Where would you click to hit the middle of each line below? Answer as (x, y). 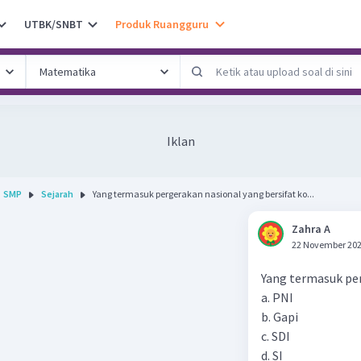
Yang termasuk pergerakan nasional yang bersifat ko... (203, 194)
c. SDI (276, 336)
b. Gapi (280, 317)
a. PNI (277, 297)
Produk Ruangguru (162, 24)
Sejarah (57, 194)
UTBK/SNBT (54, 24)
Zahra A (311, 229)
